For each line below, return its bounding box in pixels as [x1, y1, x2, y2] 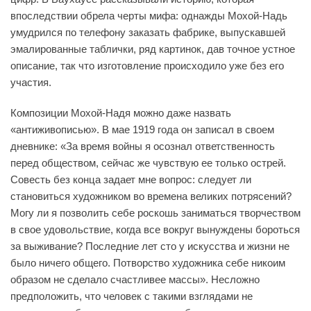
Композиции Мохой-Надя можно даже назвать [10, 106, 231, 119]
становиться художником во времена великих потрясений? [10, 190, 292, 202]
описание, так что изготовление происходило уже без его [10, 59, 284, 72]
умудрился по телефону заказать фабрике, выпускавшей [10, 26, 285, 38]
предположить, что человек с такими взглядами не [10, 289, 253, 302]
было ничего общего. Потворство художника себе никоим [10, 256, 285, 269]
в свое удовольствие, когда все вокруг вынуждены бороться [10, 223, 300, 235]
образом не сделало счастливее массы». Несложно [10, 273, 260, 285]
